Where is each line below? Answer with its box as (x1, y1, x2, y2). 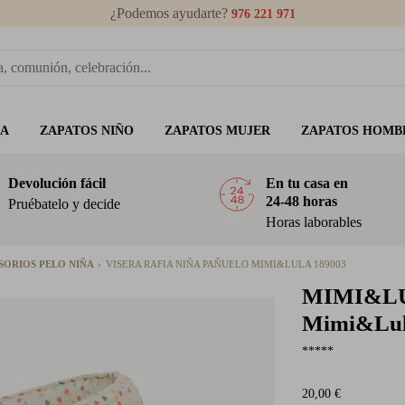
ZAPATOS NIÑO (39, 124, 134, 137)
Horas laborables (266, 214, 362, 230)
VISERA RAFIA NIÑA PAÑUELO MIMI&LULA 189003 (106, 259, 346, 269)
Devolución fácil (8, 175, 106, 191)
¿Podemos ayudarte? (109, 5, 231, 21)
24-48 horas (266, 193, 337, 209)
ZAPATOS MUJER (164, 124, 270, 137)
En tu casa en (266, 175, 348, 191)
